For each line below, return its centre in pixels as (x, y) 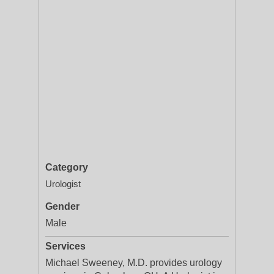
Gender (62, 206)
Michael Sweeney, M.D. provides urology (134, 263)
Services (65, 246)
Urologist (63, 184)
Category (67, 167)
